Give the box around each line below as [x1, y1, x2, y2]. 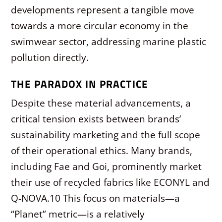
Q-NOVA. [11, 191, 50, 205]
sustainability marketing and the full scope [11, 128, 201, 142]
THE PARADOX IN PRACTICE [11, 75, 148, 92]
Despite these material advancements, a [11, 96, 191, 110]
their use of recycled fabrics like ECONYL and [11, 175, 210, 189]
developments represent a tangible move [11, 2, 195, 16]
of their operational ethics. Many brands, [11, 144, 193, 158]
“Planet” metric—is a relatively [11, 207, 145, 221]
